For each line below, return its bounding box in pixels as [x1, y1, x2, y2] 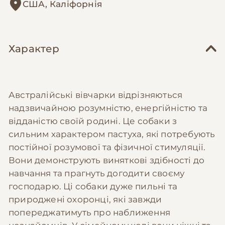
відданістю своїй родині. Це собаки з [9, 116, 177, 126]
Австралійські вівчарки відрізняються [9, 89, 183, 100]
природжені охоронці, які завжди [9, 194, 162, 204]
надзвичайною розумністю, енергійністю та [9, 102, 207, 113]
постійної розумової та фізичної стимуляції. [9, 142, 206, 152]
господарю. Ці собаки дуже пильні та [9, 181, 177, 191]
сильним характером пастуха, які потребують [9, 129, 215, 139]
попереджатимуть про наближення [9, 207, 170, 217]
